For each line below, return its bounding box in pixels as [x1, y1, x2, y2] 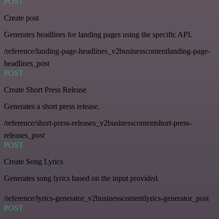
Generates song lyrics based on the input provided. [4, 174, 159, 183]
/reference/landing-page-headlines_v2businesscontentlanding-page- [4, 47, 210, 56]
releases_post [4, 131, 44, 140]
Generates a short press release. [4, 102, 100, 111]
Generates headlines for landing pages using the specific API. [4, 30, 192, 39]
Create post [4, 14, 39, 22]
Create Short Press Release [4, 86, 87, 94]
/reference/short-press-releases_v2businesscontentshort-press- [4, 119, 192, 128]
